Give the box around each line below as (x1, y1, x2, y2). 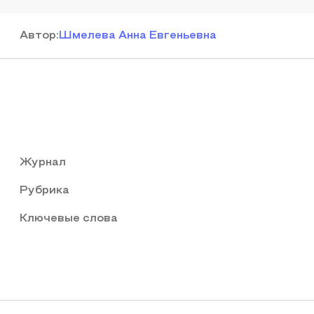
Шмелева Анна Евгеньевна (59, 31, 217, 41)
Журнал (20, 158, 66, 168)
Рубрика (20, 186, 69, 196)
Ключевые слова (20, 214, 118, 224)
